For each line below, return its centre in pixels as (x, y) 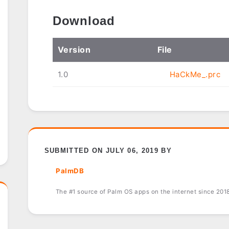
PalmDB (70, 171)
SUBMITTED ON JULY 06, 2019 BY (108, 151)
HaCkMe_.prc (195, 75)
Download (84, 21)
